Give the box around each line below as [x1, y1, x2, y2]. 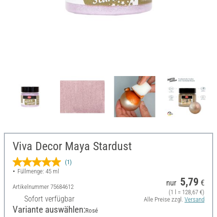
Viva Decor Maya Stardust [13, 139, 132, 154]
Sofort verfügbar [24, 194, 75, 204]
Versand [184, 196, 204, 203]
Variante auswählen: [13, 204, 85, 216]
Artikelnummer [13, 183, 50, 191]
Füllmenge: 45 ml [17, 168, 59, 175]
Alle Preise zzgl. [143, 196, 185, 203]
